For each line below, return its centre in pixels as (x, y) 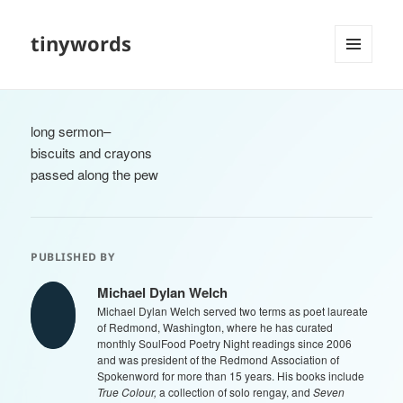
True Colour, (127, 392)
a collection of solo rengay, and (235, 392)
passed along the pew (95, 175)
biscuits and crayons (92, 153)
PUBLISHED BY (73, 257)
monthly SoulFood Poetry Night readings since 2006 (225, 344)
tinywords (81, 44)
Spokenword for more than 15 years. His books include (231, 376)
